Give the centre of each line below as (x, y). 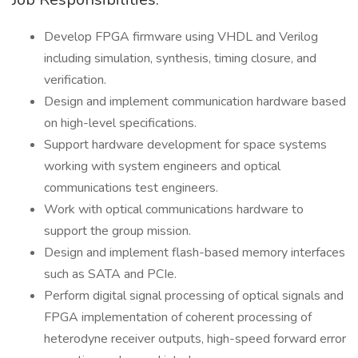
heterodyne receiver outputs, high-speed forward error (195, 339)
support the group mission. (117, 231)
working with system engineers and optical (162, 166)
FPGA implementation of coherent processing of (178, 317)
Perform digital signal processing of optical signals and (194, 296)
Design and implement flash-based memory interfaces (195, 253)
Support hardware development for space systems (185, 145)
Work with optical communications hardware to (174, 209)
